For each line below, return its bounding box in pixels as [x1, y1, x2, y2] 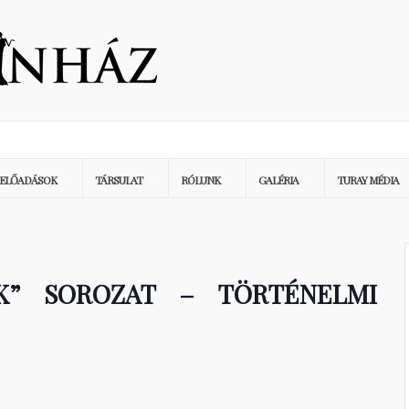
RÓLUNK [181, 173, 220, 187]
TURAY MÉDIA [337, 173, 399, 187]
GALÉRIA [258, 173, 299, 187]
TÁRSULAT [95, 173, 142, 187]
